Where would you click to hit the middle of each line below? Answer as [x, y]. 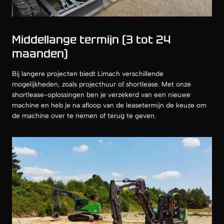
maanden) [40, 54]
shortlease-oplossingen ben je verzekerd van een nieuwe [101, 95]
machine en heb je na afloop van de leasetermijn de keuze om [109, 105]
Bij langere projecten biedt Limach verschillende [88, 74]
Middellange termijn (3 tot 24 [91, 40]
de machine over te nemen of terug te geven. [84, 116]
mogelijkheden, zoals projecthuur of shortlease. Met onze [101, 84]
